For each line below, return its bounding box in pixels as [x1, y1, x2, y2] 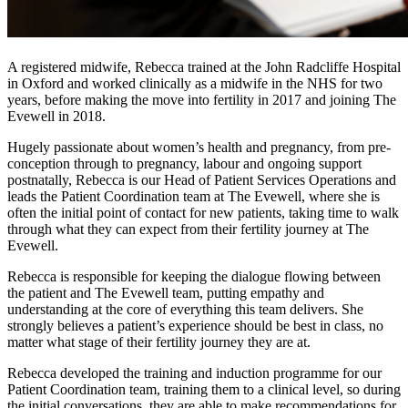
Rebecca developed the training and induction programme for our [7, 365, 382, 382]
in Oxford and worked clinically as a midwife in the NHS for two [7, 76, 382, 92]
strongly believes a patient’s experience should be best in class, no [7, 318, 383, 334]
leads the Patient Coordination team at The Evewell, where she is [7, 189, 380, 205]
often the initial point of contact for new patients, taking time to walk [7, 205, 399, 221]
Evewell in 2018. [7, 108, 106, 125]
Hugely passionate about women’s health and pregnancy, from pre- [7, 139, 391, 156]
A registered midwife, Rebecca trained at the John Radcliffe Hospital [7, 59, 401, 76]
